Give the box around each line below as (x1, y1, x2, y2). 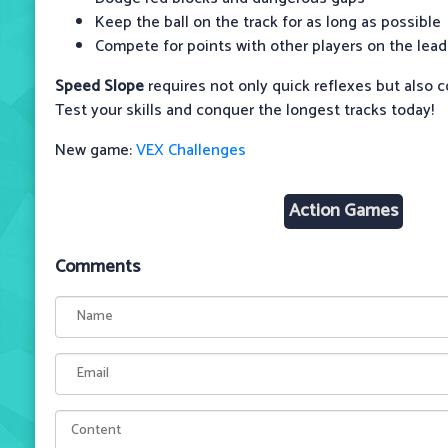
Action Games (289, 195, 398, 226)
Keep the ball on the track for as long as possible (95, 8, 441, 36)
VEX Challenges (136, 136, 246, 164)
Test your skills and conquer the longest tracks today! (55, 96, 434, 124)
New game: (55, 136, 136, 164)
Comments (55, 251, 140, 282)
